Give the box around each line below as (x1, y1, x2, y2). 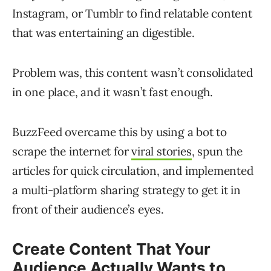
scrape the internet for (12, 144, 132, 159)
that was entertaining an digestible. (12, 25, 195, 41)
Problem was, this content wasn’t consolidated (12, 65, 253, 80)
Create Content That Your (12, 240, 211, 259)
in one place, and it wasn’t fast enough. (12, 85, 213, 100)
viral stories (131, 144, 192, 159)
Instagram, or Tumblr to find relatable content (12, 6, 252, 21)
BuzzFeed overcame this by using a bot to (12, 125, 227, 140)
